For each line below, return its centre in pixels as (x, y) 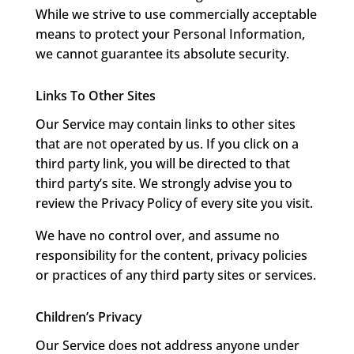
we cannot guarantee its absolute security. (162, 54)
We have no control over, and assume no (157, 236)
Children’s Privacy (88, 317)
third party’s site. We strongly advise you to (164, 184)
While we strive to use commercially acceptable (176, 15)
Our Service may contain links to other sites (165, 124)
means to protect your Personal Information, (170, 34)
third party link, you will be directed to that (162, 164)
